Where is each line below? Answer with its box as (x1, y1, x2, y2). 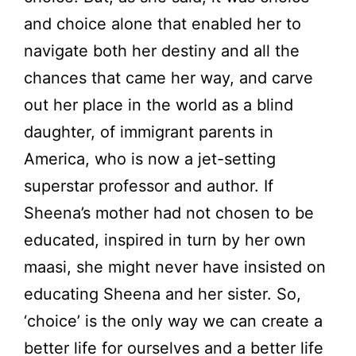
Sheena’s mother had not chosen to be (24, 203, 314, 223)
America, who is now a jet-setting (24, 149, 276, 169)
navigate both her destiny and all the (24, 41, 300, 61)
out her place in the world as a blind (24, 95, 293, 115)
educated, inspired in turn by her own (24, 230, 306, 250)
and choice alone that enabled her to (24, 14, 301, 34)
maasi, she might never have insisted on (24, 257, 326, 277)
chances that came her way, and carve (24, 68, 313, 88)
